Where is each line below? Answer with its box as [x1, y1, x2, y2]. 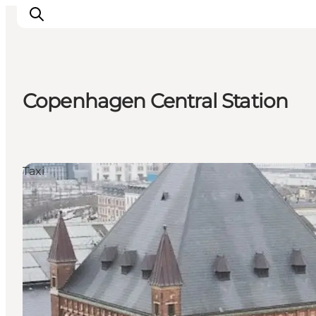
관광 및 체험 [28, 111, 106, 128]
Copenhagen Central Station [23, 89, 288, 114]
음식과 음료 [28, 131, 102, 148]
